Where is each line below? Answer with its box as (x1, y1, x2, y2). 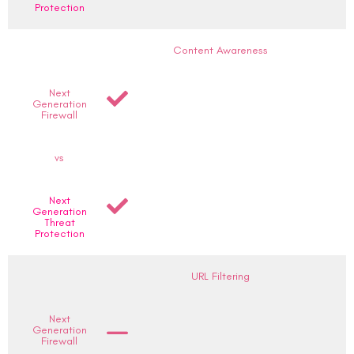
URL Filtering (191, 269, 250, 283)
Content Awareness (173, 43, 268, 57)
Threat (43, 216, 75, 229)
